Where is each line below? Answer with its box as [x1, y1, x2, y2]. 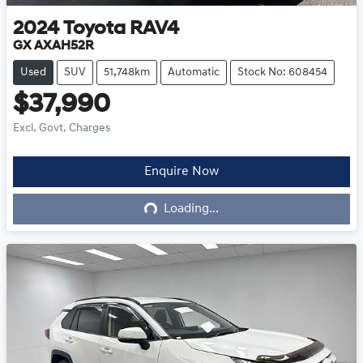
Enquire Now [144, 165, 219, 179]
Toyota [63, 19, 126, 40]
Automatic [168, 66, 220, 79]
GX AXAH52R [13, 40, 94, 53]
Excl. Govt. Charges [13, 122, 110, 135]
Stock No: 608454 [237, 66, 327, 79]
